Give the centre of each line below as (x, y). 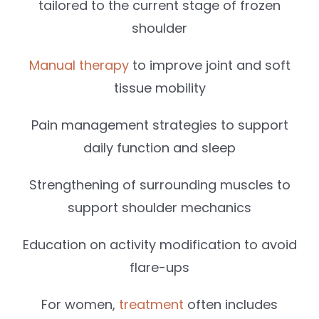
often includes (231, 304)
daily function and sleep (159, 147)
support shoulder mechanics (159, 207)
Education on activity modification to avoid (159, 244)
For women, (78, 304)
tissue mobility (159, 88)
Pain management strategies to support (159, 125)
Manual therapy (79, 65)
